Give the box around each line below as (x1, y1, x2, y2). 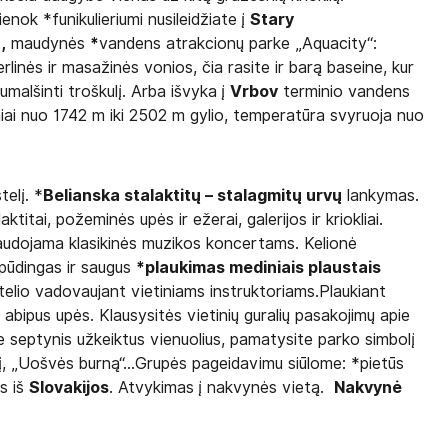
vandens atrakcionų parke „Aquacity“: (99, 34, 378, 53)
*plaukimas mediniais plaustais (136, 258, 382, 277)
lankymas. (342, 186, 420, 205)
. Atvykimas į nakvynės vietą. (109, 378, 335, 397)
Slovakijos (29, 378, 110, 397)
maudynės (6, 34, 91, 53)
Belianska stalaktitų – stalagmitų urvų (43, 186, 343, 205)
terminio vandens (278, 82, 411, 101)
